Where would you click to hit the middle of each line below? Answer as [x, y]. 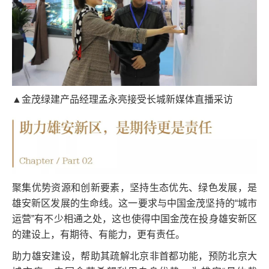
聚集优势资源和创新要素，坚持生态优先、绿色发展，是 [134, 187]
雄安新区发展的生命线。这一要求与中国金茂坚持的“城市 [134, 203]
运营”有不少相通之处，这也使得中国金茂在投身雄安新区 [134, 219]
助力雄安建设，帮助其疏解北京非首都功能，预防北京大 [134, 256]
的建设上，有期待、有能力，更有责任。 [98, 234]
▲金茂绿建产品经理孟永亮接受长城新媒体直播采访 [122, 99]
